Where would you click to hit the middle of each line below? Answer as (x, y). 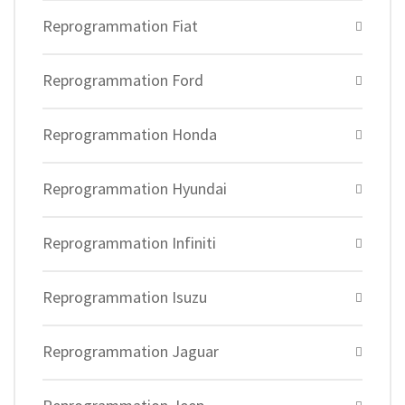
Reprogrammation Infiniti (129, 243)
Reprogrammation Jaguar (131, 351)
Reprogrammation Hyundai (135, 188)
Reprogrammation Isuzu (125, 297)
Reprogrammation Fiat (120, 26)
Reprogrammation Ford (123, 80)
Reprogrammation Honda (130, 134)
